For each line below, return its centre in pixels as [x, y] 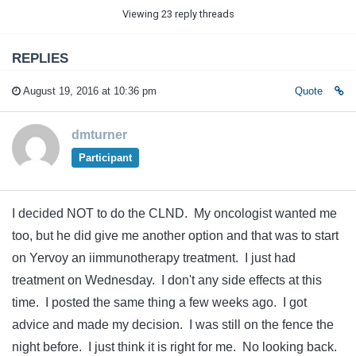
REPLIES [40, 58]
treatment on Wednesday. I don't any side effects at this [167, 280]
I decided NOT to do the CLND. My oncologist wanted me [174, 213]
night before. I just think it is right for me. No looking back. [176, 346]
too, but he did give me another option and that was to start [175, 235]
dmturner [99, 134]
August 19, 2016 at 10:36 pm [89, 91]
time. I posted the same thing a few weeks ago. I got [159, 302]
